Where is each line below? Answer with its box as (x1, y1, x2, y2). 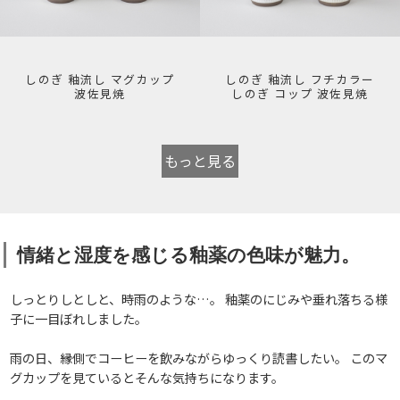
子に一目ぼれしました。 (10, 309, 148, 329)
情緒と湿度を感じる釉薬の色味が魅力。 (16, 245, 360, 266)
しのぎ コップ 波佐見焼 (231, 85, 369, 103)
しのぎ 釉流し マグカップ (25, 71, 175, 88)
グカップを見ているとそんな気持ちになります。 (10, 368, 285, 387)
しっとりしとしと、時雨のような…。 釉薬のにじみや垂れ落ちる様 (10, 289, 388, 309)
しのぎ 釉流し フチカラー (225, 71, 375, 88)
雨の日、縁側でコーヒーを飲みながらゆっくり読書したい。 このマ (10, 348, 388, 368)
